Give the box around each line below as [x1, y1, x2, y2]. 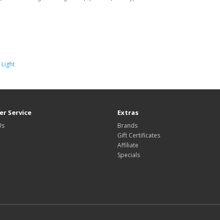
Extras [117, 108, 138, 117]
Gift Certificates [117, 131, 160, 139]
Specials [117, 151, 140, 159]
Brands [117, 121, 137, 130]
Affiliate [117, 141, 138, 149]
